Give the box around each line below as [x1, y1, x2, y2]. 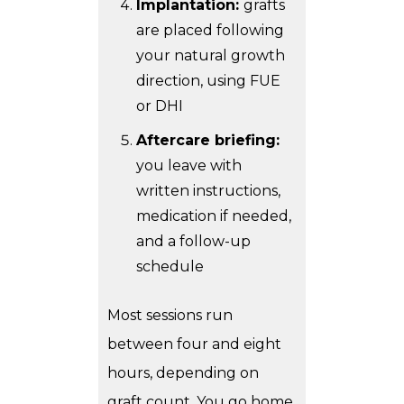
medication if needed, [136, 207, 291, 225]
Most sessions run [107, 307, 233, 325]
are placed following [136, 22, 284, 40]
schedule [136, 258, 204, 276]
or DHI [136, 97, 183, 115]
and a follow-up [136, 233, 251, 251]
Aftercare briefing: [136, 132, 280, 150]
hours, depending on [107, 364, 259, 382]
